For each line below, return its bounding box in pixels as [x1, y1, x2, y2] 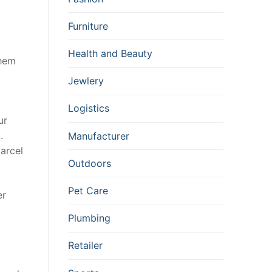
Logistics [68, 102, 109, 115]
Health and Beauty [68, 47, 152, 60]
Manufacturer [68, 129, 129, 142]
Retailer [68, 239, 103, 252]
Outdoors [68, 157, 111, 169]
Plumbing [68, 212, 110, 225]
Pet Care [68, 185, 108, 197]
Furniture [68, 19, 108, 32]
